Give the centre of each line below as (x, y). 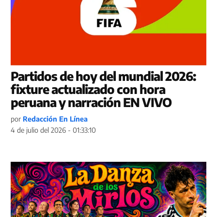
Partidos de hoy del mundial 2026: (103, 76)
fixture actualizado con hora (88, 89)
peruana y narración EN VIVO (91, 102)
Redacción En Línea (55, 119)
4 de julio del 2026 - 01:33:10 (54, 130)
